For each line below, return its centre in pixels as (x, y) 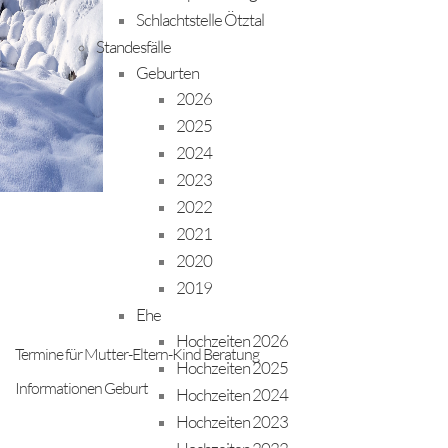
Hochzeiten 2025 (232, 367)
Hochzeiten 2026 (232, 340)
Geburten (167, 72)
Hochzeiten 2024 (232, 394)
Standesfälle (133, 46)
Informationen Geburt (81, 388)
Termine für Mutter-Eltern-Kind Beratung (137, 354)
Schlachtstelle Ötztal (200, 19)
